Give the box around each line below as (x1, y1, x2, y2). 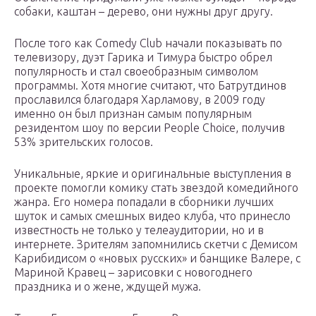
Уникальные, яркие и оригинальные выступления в (14, 167, 291, 181)
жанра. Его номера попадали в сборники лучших (14, 195, 274, 209)
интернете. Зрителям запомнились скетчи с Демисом (14, 238, 298, 251)
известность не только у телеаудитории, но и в (14, 224, 264, 237)
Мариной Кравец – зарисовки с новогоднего (14, 266, 253, 279)
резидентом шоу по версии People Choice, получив (14, 121, 285, 135)
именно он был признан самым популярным (14, 107, 252, 121)
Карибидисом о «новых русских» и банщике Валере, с (14, 252, 300, 265)
